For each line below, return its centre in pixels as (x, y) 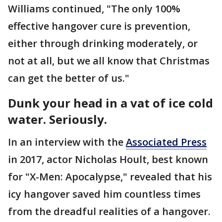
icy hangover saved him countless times (104, 194)
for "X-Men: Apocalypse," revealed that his (110, 177)
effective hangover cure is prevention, (99, 26)
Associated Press (166, 142)
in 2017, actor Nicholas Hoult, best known (108, 159)
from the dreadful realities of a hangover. (111, 211)
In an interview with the (67, 142)
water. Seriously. (59, 119)
